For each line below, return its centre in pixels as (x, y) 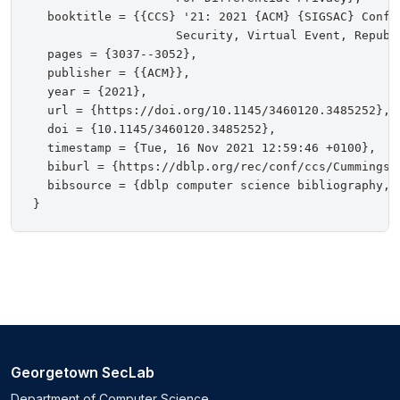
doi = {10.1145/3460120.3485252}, (154, 129)
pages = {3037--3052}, (115, 54)
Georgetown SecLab (83, 373)
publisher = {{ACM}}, (112, 73)
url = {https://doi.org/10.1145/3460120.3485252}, (212, 111)
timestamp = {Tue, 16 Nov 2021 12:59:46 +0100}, (204, 148)
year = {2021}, (90, 92)
